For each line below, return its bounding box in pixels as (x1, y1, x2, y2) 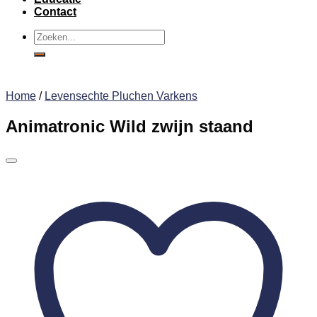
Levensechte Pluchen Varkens (45, 90, 197, 102)
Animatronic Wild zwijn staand (6, 116, 253, 136)
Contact (34, 6, 76, 18)
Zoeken (33, 29, 71, 41)
